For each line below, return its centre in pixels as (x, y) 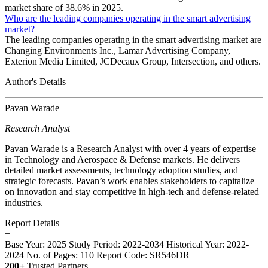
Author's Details (35, 81)
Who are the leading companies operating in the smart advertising (128, 18)
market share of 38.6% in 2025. (64, 7)
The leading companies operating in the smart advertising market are (133, 39)
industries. (24, 202)
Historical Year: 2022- (208, 244)
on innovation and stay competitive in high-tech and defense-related (132, 191)
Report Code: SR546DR (143, 255)
